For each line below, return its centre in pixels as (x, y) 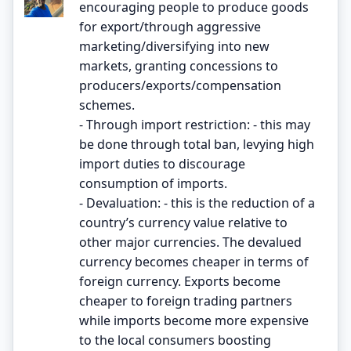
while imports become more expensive (194, 320)
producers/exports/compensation (180, 85)
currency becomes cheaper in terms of (194, 261)
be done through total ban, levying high (197, 144)
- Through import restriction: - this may (195, 124)
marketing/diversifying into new (174, 46)
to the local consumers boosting (175, 340)
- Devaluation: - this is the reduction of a (197, 203)
